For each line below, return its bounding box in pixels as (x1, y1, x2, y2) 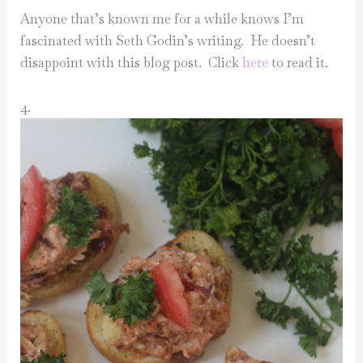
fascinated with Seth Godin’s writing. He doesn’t (20, 32, 316, 49)
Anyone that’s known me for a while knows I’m (20, 10, 305, 28)
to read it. (268, 53, 329, 71)
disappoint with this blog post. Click (20, 53, 243, 71)
